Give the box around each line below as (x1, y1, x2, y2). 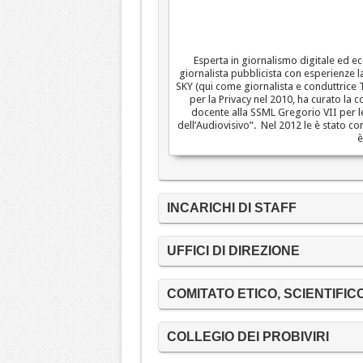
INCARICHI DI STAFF (166, 200, 297, 215)
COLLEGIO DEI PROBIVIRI (166, 329, 329, 344)
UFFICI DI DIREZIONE (166, 243, 300, 258)
